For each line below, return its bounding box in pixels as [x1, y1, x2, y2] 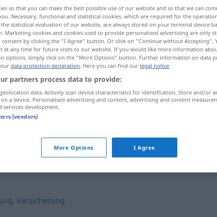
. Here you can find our [80, 62, 140, 70]
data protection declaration [11, 62, 80, 70]
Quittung [73, 102, 107, 112]
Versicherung [16, 195, 65, 206]
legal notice [140, 62, 169, 70]
